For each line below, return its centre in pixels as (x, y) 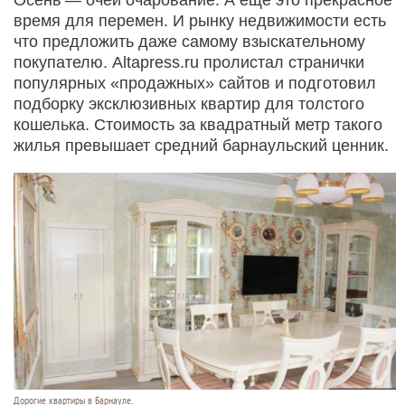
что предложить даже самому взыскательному (189, 41)
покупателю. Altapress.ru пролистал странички (189, 62)
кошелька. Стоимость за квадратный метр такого (198, 124)
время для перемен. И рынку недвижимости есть (200, 20)
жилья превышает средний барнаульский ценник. (201, 145)
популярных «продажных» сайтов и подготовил (195, 83)
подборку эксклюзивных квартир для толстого (189, 104)
